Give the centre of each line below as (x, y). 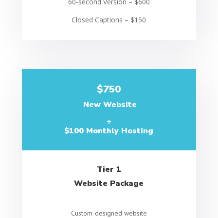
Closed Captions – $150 (109, 20)
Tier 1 (109, 169)
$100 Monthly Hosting (109, 131)
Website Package (109, 183)
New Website (109, 105)
